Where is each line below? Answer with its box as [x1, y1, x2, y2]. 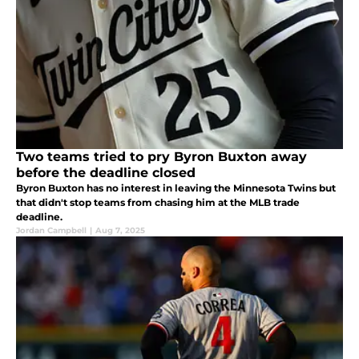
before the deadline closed [16, 165, 196, 181]
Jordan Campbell [16, 225, 87, 236]
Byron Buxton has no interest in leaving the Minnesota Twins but [16, 182, 336, 195]
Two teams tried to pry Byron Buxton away [16, 149, 307, 165]
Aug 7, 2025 [95, 225, 145, 236]
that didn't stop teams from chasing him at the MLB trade [16, 196, 300, 209]
